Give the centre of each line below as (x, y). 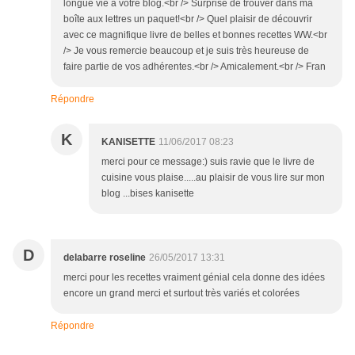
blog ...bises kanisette (148, 194)
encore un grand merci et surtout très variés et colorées (181, 294)
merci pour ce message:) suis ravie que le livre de (208, 162)
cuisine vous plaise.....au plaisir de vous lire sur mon (213, 178)
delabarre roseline (105, 258)
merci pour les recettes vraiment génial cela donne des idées (194, 278)
